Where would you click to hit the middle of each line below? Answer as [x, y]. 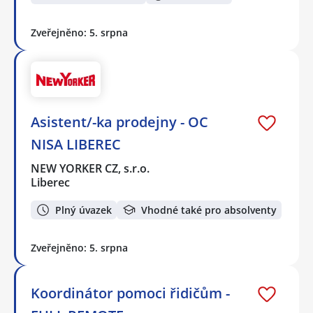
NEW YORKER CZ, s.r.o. [91, 169]
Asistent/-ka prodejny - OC [119, 122]
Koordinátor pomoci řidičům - [130, 293]
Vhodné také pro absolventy [209, 210]
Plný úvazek [83, 210]
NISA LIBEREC [76, 145]
